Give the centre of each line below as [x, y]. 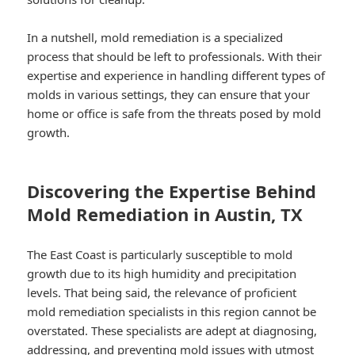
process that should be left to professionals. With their [175, 57]
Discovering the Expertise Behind [172, 191]
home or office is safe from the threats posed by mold [174, 114]
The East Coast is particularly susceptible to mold [160, 255]
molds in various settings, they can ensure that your [169, 95]
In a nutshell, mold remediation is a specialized [155, 38]
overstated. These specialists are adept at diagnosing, [172, 331]
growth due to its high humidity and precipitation [162, 274]
